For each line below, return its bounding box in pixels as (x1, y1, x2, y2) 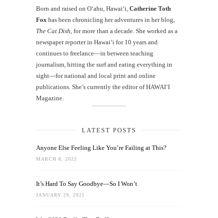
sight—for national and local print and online (36, 72, 156, 79)
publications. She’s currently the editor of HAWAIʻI (36, 83, 170, 91)
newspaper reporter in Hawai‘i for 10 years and (36, 38, 158, 46)
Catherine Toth (129, 4, 171, 12)
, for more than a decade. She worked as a (71, 27, 178, 35)
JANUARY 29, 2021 (36, 192, 85, 198)
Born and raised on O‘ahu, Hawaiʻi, (36, 4, 129, 12)
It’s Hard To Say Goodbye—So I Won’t (36, 180, 137, 187)
